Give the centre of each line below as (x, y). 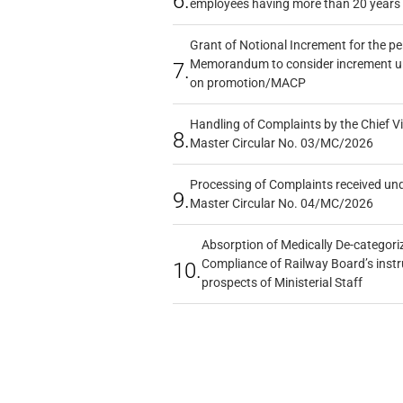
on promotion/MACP (247, 82)
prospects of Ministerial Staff (282, 282)
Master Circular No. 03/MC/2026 (281, 143)
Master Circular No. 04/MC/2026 (281, 203)
